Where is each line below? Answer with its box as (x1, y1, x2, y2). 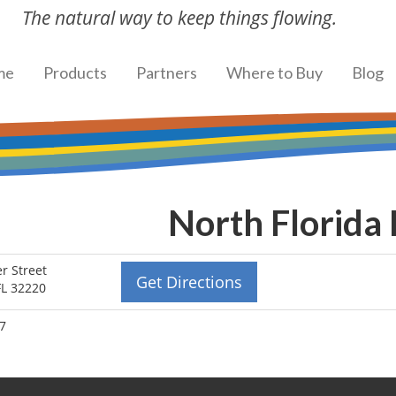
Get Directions (135, 271, 242, 293)
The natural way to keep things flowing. (21, 5, 337, 30)
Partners (136, 63, 197, 82)
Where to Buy (226, 63, 323, 82)
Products (43, 63, 107, 82)
